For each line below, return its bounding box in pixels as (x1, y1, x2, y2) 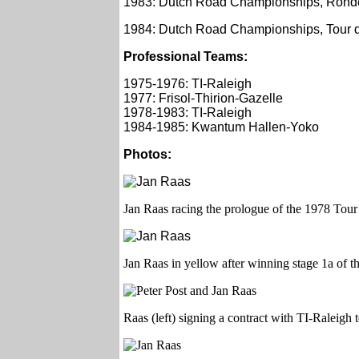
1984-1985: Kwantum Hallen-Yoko (123, 120, 319, 135)
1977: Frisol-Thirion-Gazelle (123, 91, 283, 106)
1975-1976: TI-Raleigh (123, 77, 252, 91)
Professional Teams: (123, 50, 248, 64)
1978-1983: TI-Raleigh (123, 106, 252, 120)
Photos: (123, 147, 171, 162)
